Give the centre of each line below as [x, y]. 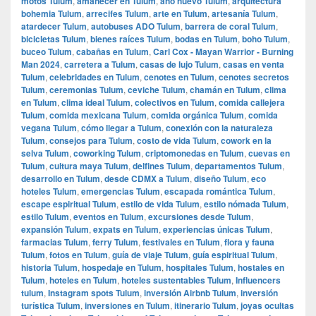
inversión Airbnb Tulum [190, 292]
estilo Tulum [45, 216]
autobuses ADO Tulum [136, 26]
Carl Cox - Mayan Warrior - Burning [223, 51]
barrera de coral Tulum [230, 26]
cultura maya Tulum [89, 165]
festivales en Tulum [181, 242]
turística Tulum [51, 305]
